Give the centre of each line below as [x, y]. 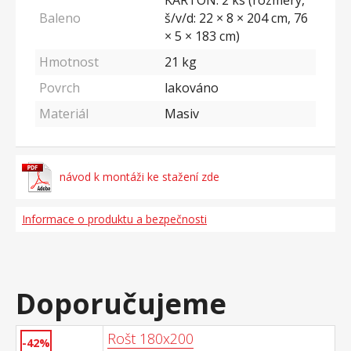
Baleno [60, 18]
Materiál [64, 114]
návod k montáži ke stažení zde [139, 177]
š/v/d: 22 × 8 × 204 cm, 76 [236, 18]
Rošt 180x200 [150, 338]
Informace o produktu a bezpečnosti [114, 219]
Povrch [60, 88]
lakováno [192, 88]
